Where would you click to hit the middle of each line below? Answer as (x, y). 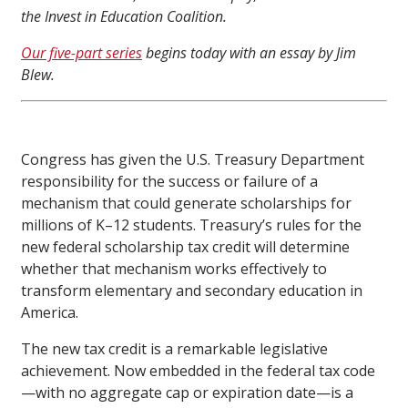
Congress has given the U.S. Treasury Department (193, 160)
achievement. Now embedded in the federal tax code (198, 371)
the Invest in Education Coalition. (124, 17)
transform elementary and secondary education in (192, 291)
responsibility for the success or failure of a (169, 182)
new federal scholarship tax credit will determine (185, 247)
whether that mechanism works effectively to (174, 269)
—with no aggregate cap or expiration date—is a (187, 393)
